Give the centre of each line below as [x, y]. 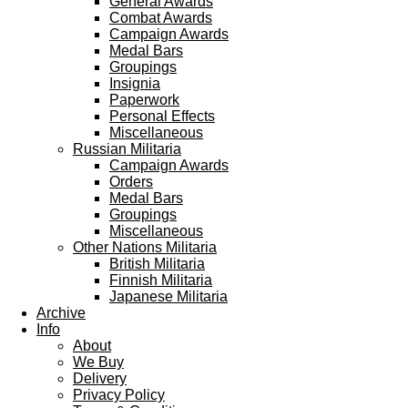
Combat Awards [161, 18]
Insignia [135, 83]
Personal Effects [162, 116]
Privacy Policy [119, 395]
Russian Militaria [127, 149]
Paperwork [144, 100]
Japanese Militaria [168, 296]
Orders [131, 182]
